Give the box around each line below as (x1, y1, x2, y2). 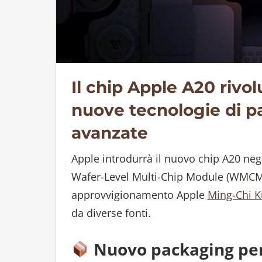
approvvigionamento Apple (71, 187, 208, 202)
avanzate (71, 122, 148, 143)
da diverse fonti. (71, 205, 151, 220)
